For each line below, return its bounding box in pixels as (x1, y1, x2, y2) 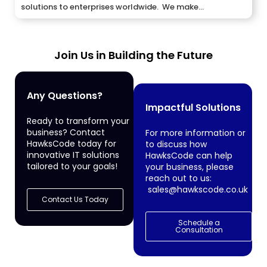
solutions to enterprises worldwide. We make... (21, 1, 204, 13)
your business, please (145, 161, 234, 173)
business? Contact (27, 126, 105, 139)
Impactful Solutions (145, 101, 241, 115)
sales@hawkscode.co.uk (148, 184, 248, 196)
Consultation (175, 225, 223, 235)
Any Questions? (27, 89, 103, 103)
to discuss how (145, 138, 207, 151)
